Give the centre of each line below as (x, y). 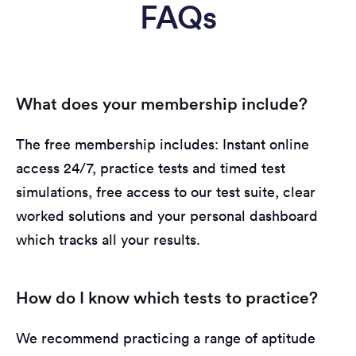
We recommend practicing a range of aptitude (166, 338)
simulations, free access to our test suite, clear (166, 192)
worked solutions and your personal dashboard (167, 215)
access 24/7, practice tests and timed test (151, 168)
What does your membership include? (162, 103)
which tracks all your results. (108, 239)
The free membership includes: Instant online (163, 144)
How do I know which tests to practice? (167, 297)
